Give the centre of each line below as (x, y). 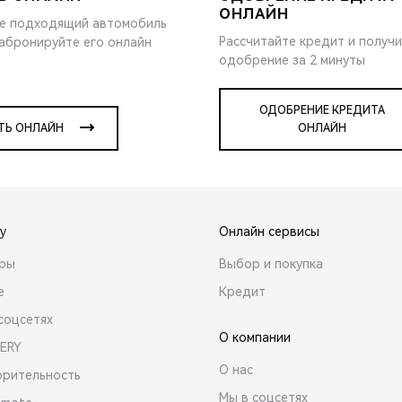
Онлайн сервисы (269, 231)
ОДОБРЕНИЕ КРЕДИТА (322, 110)
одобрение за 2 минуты (292, 60)
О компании (255, 337)
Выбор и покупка (271, 263)
